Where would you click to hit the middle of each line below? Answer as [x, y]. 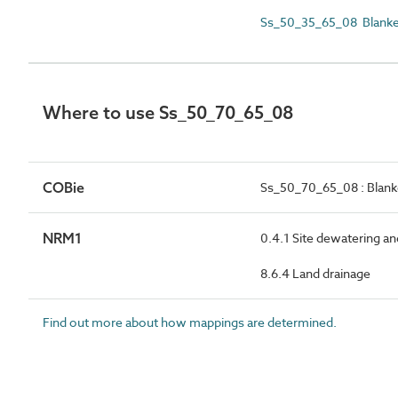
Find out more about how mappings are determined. [190, 322]
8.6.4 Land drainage [315, 273]
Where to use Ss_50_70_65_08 [168, 112]
